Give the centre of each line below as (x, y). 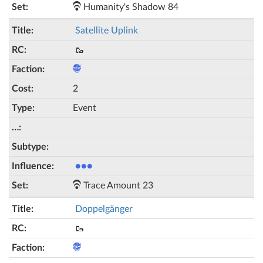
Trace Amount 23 (117, 186)
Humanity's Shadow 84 (130, 7)
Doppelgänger (104, 209)
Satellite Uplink (107, 31)
